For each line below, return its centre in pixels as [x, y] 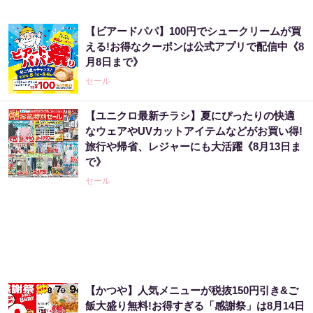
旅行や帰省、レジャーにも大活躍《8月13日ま [193, 146]
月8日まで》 [114, 62]
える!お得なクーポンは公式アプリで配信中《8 [195, 46]
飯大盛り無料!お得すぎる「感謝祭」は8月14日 [195, 306]
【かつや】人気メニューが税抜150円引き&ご [192, 290]
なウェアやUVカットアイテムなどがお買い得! [194, 131]
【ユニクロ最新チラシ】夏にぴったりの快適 [190, 116]
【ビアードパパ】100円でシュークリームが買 [193, 31]
